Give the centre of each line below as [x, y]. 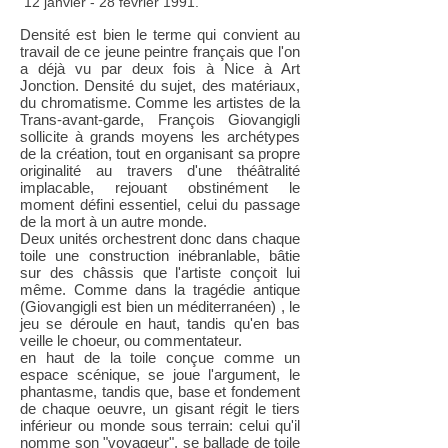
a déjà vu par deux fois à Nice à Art [160, 68]
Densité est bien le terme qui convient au [160, 34]
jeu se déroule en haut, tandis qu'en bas [160, 323]
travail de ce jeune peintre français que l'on [160, 51]
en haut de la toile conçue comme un [160, 357]
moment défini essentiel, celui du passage [160, 204]
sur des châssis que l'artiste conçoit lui [160, 272]
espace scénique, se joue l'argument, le [160, 374]
